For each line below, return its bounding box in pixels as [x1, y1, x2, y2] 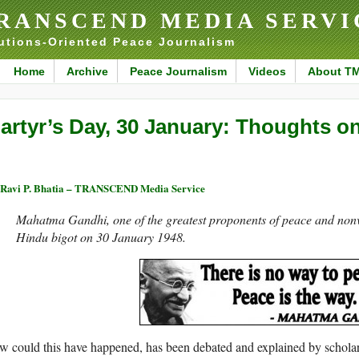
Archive [66, 65, 108, 78]
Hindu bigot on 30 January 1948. [16, 228, 186, 246]
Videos [248, 65, 286, 78]
